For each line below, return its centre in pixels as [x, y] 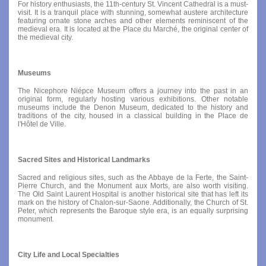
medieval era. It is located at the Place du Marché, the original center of [133, 29]
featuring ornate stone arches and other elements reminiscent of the [133, 20]
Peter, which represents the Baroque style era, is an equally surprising [133, 210]
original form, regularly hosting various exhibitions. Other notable [133, 99]
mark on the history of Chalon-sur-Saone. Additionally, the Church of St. [133, 202]
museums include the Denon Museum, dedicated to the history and [133, 107]
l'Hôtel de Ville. [42, 124]
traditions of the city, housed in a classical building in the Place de [133, 115]
